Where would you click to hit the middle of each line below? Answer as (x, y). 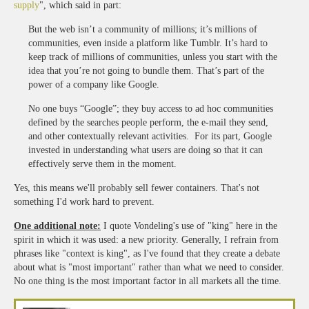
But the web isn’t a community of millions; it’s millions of (143, 29)
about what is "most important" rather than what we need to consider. (149, 267)
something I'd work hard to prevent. (84, 201)
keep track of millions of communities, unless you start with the (153, 57)
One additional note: (57, 226)
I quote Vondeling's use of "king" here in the (189, 226)
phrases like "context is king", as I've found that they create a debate (147, 253)
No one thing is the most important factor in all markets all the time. (148, 281)
